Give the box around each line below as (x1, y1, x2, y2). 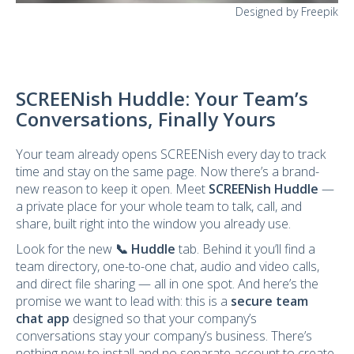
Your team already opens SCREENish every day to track (16, 145, 326, 163)
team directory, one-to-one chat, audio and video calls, (16, 257, 319, 275)
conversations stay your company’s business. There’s (16, 326, 312, 345)
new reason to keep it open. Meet (16, 179, 209, 198)
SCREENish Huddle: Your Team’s (16, 85, 308, 111)
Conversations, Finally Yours (16, 105, 276, 132)
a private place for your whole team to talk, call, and (16, 197, 302, 215)
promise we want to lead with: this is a (16, 292, 231, 310)
